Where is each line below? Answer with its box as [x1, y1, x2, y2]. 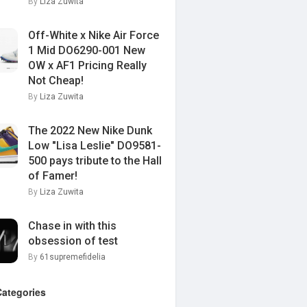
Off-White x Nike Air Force [28, 29, 159, 42]
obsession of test [28, 234, 118, 247]
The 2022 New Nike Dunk [28, 124, 152, 137]
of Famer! [28, 169, 77, 182]
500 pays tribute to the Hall [28, 154, 162, 167]
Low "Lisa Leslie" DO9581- [28, 139, 161, 152]
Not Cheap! [28, 74, 84, 87]
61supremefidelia [40, 252, 106, 262]
